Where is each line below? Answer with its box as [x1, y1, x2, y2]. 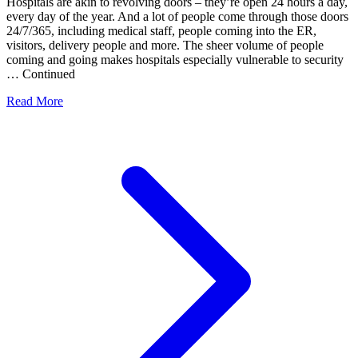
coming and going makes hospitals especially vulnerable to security [6, 53, 344, 67]
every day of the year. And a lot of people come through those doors [6, 10, 348, 24]
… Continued [6, 67, 75, 82]
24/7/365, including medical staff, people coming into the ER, [6, 24, 316, 38]
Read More [6, 94, 63, 109]
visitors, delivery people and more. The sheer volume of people [6, 38, 324, 53]
